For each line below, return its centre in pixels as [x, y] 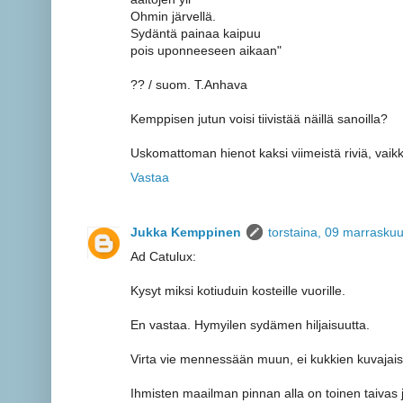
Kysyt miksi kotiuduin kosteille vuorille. [238, 290]
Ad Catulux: [163, 256]
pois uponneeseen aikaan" [206, 51]
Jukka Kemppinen [186, 232]
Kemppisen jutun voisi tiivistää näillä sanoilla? [259, 119]
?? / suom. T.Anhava [189, 85]
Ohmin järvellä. [173, 17]
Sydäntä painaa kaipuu [196, 34]
